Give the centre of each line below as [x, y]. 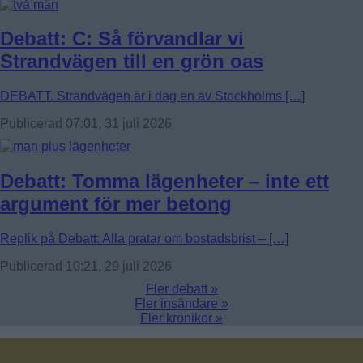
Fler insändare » [181, 304]
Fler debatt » [181, 289]
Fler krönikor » [181, 318]
